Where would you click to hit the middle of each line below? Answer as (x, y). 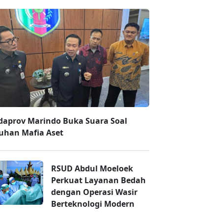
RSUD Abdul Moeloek (92, 169)
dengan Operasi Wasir (94, 192)
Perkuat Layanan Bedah (98, 180)
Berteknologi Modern (93, 204)
